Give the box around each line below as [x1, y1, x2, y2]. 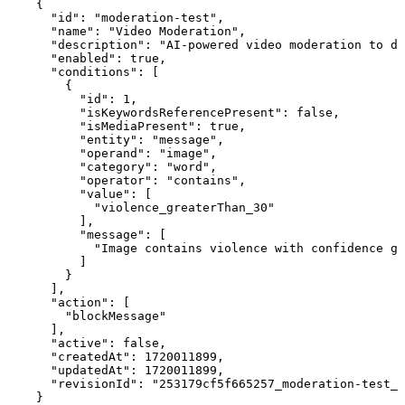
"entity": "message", [7, 133, 224, 147]
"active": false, [7, 336, 166, 351]
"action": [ [7, 296, 130, 310]
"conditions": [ [7, 65, 159, 80]
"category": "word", [7, 160, 217, 174]
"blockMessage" [7, 309, 166, 324]
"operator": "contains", [7, 174, 246, 188]
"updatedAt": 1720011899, [7, 363, 224, 378]
